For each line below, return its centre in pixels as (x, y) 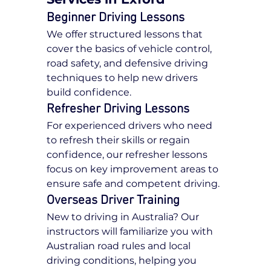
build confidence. (89, 93)
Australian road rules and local (120, 246)
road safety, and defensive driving (129, 64)
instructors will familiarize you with (131, 232)
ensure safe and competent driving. (133, 184)
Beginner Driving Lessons (116, 18)
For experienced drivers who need (131, 126)
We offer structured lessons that (126, 34)
